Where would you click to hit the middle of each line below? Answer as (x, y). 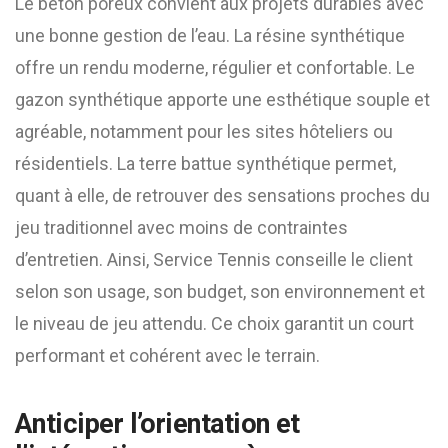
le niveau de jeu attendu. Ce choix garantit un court (214, 323)
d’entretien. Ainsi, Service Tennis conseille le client (214, 259)
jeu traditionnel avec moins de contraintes (181, 227)
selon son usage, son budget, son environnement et (220, 291)
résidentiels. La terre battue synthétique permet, (205, 163)
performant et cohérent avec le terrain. (167, 355)
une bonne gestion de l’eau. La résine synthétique (210, 35)
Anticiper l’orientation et (157, 424)
